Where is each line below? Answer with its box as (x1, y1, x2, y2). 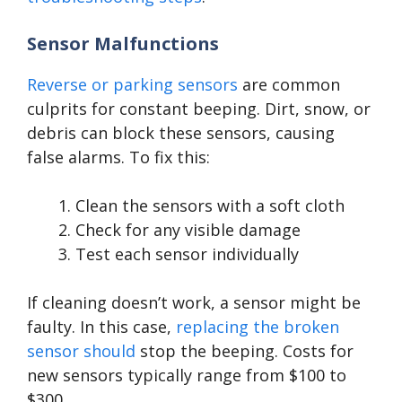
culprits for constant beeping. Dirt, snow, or (27, 98, 371, 120)
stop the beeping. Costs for (135, 340, 354, 363)
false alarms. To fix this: (27, 146, 210, 169)
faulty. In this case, (27, 316, 176, 338)
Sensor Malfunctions (27, 31, 219, 57)
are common (238, 74, 340, 96)
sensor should (27, 340, 135, 363)
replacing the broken (176, 316, 339, 338)
